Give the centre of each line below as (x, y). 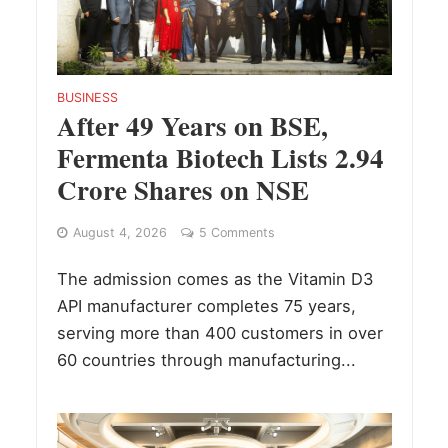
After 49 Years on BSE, (192, 126)
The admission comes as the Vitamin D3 (215, 279)
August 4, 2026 (119, 233)
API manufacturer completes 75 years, (206, 306)
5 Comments (236, 233)
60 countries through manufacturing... (206, 360)
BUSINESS (87, 98)
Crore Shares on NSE (182, 190)
